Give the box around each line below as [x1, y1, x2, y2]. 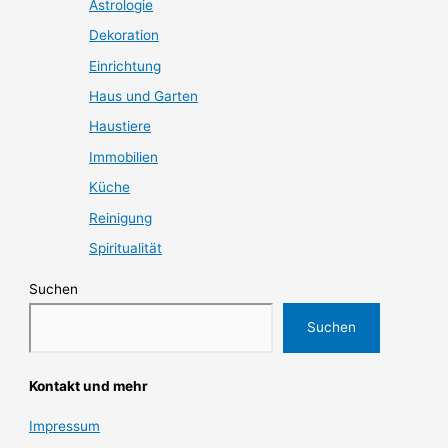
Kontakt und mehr [29, 377, 149, 394]
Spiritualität [89, 240, 163, 257]
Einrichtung [89, 57, 162, 74]
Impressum [29, 418, 101, 435]
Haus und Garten [89, 88, 199, 105]
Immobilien [89, 148, 159, 165]
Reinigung [89, 209, 153, 226]
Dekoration [89, 27, 160, 44]
